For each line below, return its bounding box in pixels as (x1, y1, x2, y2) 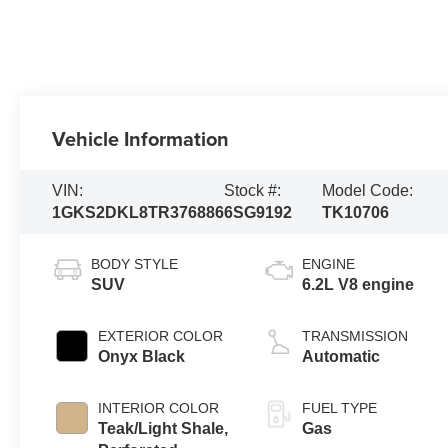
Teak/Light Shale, (98, 419, 229, 437)
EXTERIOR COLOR (98, 327, 224, 344)
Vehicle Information (52, 124, 230, 153)
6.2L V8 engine (302, 275, 415, 293)
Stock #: (224, 181, 282, 199)
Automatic (302, 347, 381, 365)
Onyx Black (98, 347, 186, 365)
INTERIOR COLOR (98, 399, 220, 416)
